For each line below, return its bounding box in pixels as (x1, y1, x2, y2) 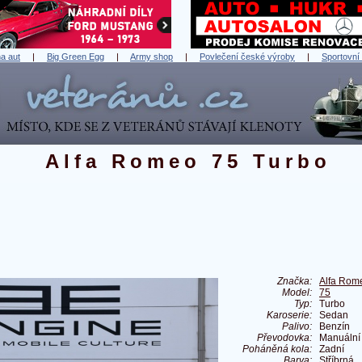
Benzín (319, 321, 350, 333)
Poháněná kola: (242, 343, 312, 356)
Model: (282, 287, 312, 299)
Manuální (319, 332, 360, 344)
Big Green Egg (47, 52, 104, 62)
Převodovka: (257, 332, 312, 344)
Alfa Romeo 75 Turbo (44, 150, 331, 173)
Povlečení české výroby (200, 52, 295, 62)
